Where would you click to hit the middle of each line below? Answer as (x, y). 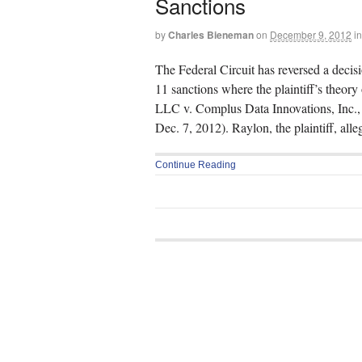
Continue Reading (196, 165)
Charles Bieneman (211, 35)
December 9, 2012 (311, 35)
